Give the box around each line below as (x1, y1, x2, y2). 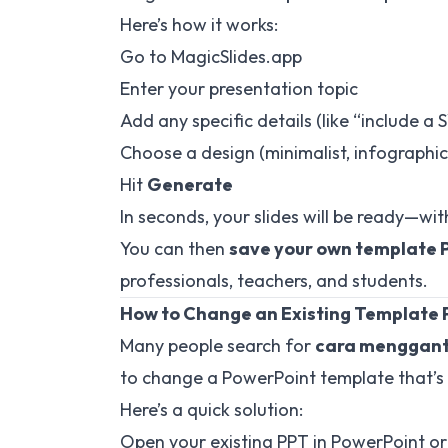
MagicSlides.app (167, 45, 302, 68)
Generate (147, 173, 233, 196)
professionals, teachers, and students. (120, 269, 428, 292)
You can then (120, 237, 229, 260)
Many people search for (120, 334, 315, 357)
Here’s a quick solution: (120, 398, 303, 421)
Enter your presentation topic (120, 77, 358, 100)
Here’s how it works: (120, 13, 278, 36)
